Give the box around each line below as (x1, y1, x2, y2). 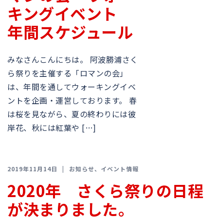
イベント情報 (101, 164, 139, 173)
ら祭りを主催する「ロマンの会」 (7, 67, 128, 79)
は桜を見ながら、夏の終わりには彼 (7, 108, 136, 120)
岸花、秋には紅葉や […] (7, 122, 96, 133)
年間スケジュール (7, 20, 133, 43)
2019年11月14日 (7, 164, 57, 173)
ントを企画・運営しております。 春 (7, 94, 137, 106)
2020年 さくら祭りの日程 (7, 179, 203, 201)
